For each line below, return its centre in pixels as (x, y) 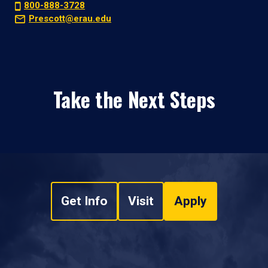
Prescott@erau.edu (70, 19)
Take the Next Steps (134, 99)
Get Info (84, 201)
